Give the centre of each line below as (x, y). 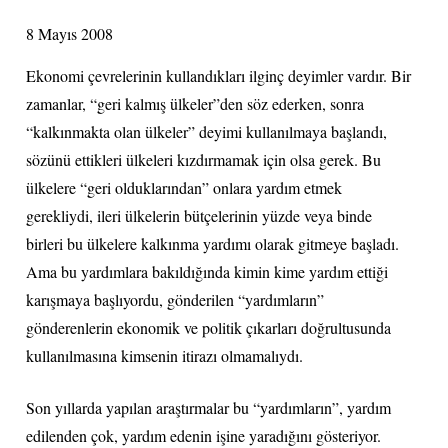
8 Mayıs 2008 (70, 34)
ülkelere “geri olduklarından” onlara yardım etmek (184, 187)
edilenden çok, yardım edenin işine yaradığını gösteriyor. (204, 435)
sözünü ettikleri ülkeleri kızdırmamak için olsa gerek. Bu (204, 159)
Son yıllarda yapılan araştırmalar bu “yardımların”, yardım (209, 407)
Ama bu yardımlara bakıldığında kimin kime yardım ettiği (207, 271)
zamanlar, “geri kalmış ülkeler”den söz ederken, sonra (195, 103)
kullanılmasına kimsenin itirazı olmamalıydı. (165, 355)
